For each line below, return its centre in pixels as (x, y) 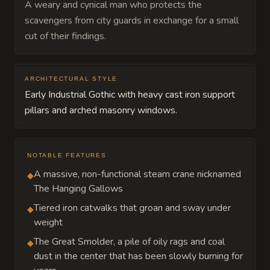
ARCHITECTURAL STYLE (71, 79)
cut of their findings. (65, 36)
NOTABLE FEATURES (67, 155)
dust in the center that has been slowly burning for (138, 256)
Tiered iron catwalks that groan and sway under (132, 208)
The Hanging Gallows (78, 189)
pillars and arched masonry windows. (101, 110)
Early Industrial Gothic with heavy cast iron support (130, 95)
